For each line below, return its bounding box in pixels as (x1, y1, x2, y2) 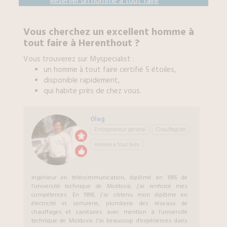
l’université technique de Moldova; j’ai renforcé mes (31, 182, 188, 191)
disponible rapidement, (43, 75, 120, 86)
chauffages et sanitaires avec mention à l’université (31, 208, 188, 216)
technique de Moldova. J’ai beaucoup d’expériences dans (31, 216, 188, 225)
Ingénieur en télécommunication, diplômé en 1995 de (31, 173, 188, 182)
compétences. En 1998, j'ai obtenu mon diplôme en (31, 191, 188, 199)
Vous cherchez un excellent (23, 25, 152, 39)
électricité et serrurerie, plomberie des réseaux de (31, 199, 188, 208)
